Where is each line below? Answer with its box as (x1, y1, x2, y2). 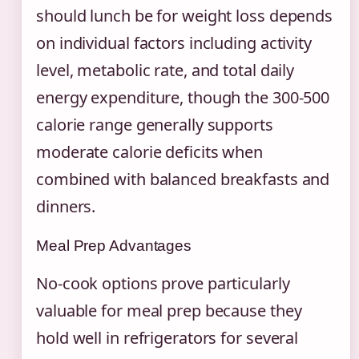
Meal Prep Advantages (36, 237, 192, 254)
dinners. (36, 196, 96, 217)
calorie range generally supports (36, 114, 273, 135)
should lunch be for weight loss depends (36, 5, 333, 26)
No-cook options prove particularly (36, 272, 290, 294)
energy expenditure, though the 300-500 (36, 87, 330, 108)
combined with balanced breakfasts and (36, 168, 330, 190)
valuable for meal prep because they (36, 300, 302, 321)
